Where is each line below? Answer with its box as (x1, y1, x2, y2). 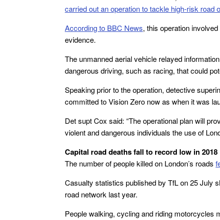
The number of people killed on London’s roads (65, 158, 216, 168)
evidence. (65, 34, 96, 45)
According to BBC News (65, 23, 143, 33)
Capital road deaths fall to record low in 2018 (65, 146, 218, 157)
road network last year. (65, 189, 137, 199)
